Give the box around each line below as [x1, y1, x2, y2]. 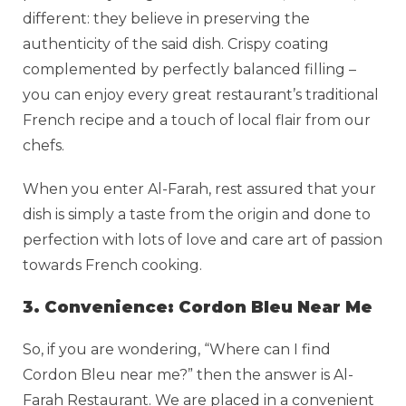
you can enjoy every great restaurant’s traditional [23, 85, 379, 103]
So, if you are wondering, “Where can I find [23, 340, 331, 358]
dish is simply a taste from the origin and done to [23, 205, 371, 223]
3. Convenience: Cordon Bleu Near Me [23, 296, 372, 317]
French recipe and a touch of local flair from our [23, 111, 371, 129]
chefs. [23, 136, 64, 154]
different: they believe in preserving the [23, 9, 310, 27]
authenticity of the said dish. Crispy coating [23, 34, 329, 53]
